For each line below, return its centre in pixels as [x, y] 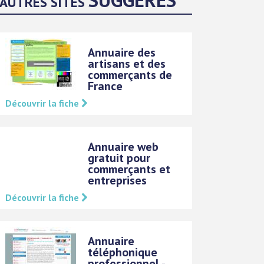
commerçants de [130, 75]
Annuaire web [123, 147]
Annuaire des [122, 52]
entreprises [118, 180]
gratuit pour [119, 158]
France [105, 86]
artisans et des [127, 64]
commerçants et [129, 169]
